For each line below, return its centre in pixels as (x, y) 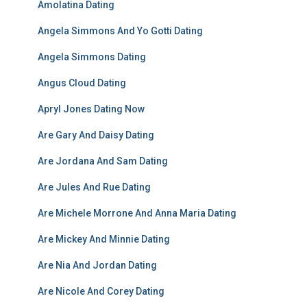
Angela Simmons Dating (92, 57)
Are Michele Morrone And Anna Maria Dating (137, 213)
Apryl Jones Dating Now (91, 109)
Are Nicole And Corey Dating (101, 291)
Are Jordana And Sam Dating (103, 161)
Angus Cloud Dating (82, 83)
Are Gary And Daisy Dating (96, 135)
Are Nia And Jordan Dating (97, 265)
